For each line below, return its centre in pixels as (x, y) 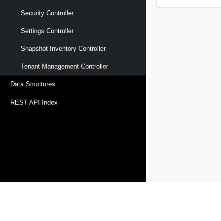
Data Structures (33, 84)
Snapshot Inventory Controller (63, 49)
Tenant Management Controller (64, 67)
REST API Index (34, 102)
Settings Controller (47, 31)
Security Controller (47, 13)
